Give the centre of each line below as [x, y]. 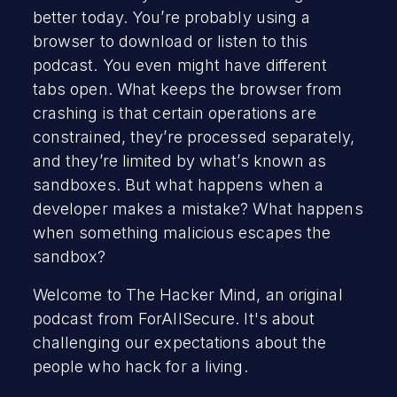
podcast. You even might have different [180, 65]
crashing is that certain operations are [174, 113]
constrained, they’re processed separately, [193, 136]
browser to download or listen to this [170, 41]
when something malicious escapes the [182, 232]
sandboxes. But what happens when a [178, 184]
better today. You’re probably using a [171, 17]
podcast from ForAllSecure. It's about [174, 318]
